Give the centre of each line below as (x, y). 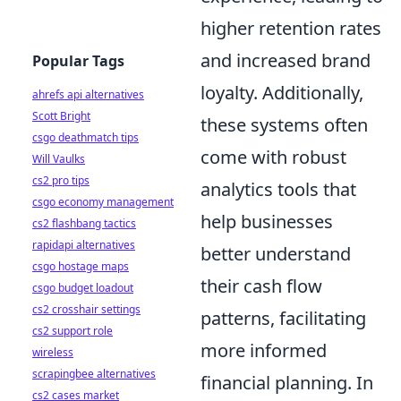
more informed (264, 350)
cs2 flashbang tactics (84, 223)
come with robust (273, 157)
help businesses (267, 221)
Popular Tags (78, 61)
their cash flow (261, 286)
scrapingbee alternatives (94, 374)
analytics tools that (278, 189)
